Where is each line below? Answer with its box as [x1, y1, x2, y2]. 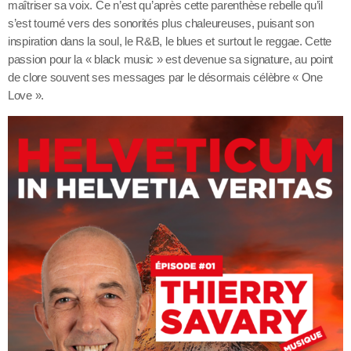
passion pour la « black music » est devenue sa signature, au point [8, 52, 334, 67]
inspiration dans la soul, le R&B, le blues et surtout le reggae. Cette [8, 34, 332, 49]
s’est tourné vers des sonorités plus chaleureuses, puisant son [8, 16, 314, 31]
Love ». [8, 89, 45, 103]
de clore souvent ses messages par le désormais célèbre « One [8, 71, 323, 85]
